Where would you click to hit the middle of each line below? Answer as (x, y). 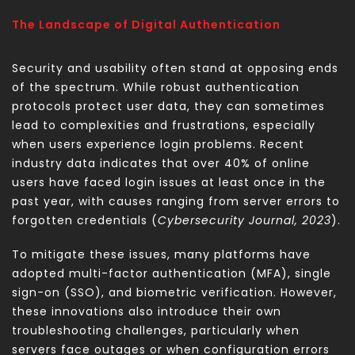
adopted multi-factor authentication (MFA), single (172, 274)
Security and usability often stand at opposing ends (175, 69)
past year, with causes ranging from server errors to (176, 202)
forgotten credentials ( (85, 221)
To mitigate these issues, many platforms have (161, 255)
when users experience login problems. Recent (158, 145)
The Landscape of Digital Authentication (146, 25)
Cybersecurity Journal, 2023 (244, 221)
